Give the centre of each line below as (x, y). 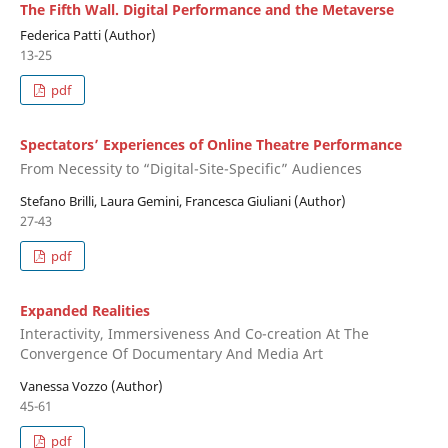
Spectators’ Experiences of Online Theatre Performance (210, 145)
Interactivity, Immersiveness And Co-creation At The (194, 334)
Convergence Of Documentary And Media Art (171, 354)
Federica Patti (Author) (87, 35)
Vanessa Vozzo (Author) (91, 386)
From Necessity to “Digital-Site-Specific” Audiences (190, 168)
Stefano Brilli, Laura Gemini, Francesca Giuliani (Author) (182, 200)
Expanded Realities (84, 310)
